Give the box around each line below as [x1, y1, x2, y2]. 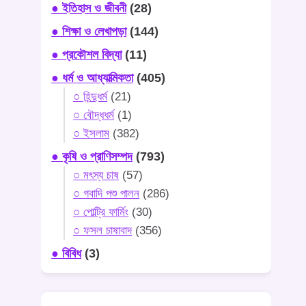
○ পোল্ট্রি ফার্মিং [73, 205, 129, 219]
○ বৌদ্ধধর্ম [73, 108, 115, 122]
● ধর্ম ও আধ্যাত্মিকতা [51, 70, 134, 85]
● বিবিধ [51, 246, 82, 260]
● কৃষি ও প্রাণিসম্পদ [51, 149, 133, 163]
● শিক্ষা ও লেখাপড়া [51, 24, 127, 38]
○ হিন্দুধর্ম [73, 89, 108, 103]
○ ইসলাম [73, 126, 110, 140]
